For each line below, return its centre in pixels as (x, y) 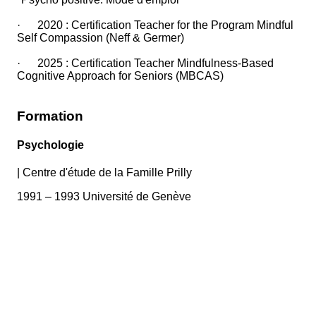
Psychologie (50, 145)
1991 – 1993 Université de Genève (104, 197)
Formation (50, 116)
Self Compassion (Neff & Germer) (101, 38)
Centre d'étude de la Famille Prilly (107, 173)
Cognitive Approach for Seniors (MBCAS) (120, 76)
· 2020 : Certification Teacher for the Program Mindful (155, 25)
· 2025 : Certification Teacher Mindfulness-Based (145, 63)
